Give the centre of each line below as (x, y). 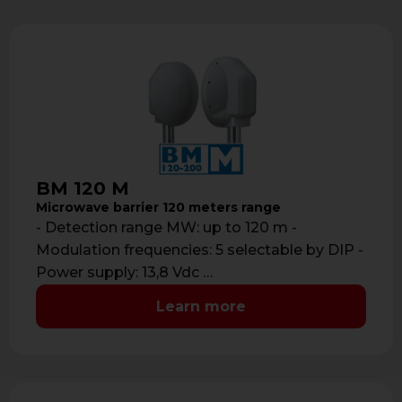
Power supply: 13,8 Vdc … (124, 273)
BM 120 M (83, 189)
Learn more (201, 306)
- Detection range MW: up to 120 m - (166, 228)
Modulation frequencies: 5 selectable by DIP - (200, 250)
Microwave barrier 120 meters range (158, 207)
